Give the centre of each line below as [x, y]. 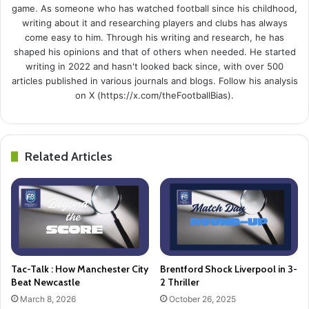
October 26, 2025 [202, 299]
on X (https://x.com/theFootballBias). [154, 95]
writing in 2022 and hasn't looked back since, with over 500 [154, 66]
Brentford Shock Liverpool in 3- [229, 269]
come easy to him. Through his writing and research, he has [154, 37]
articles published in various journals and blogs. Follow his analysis [154, 80]
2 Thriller [180, 282]
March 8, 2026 [48, 299]
